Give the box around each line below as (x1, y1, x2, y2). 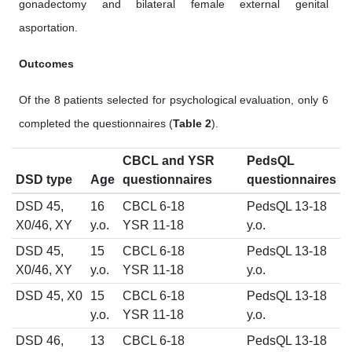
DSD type (15, 173, 72, 187)
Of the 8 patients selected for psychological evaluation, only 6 (19, 93, 328, 107)
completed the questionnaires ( (19, 117, 173, 130)
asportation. (19, 21, 78, 35)
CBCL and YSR (122, 154, 214, 168)
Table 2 (173, 117, 211, 130)
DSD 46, (15, 334, 64, 348)
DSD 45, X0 (15, 289, 82, 303)
